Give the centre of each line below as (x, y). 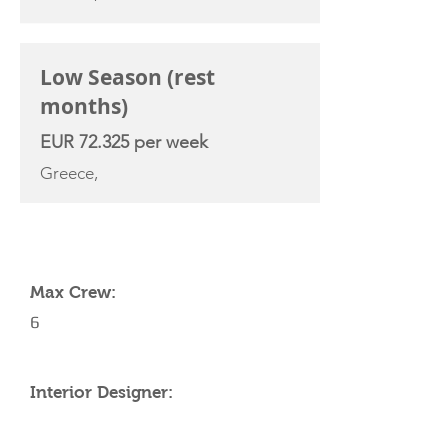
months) (84, 106)
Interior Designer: (101, 392)
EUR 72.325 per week (124, 142)
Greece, (69, 173)
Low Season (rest (127, 77)
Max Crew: (73, 292)
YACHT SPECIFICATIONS (123, 237)
